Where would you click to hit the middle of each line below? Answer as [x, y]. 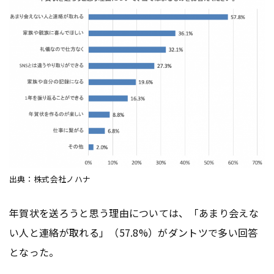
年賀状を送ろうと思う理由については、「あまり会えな [134, 213]
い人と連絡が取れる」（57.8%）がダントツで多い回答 [134, 232]
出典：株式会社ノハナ [50, 179]
